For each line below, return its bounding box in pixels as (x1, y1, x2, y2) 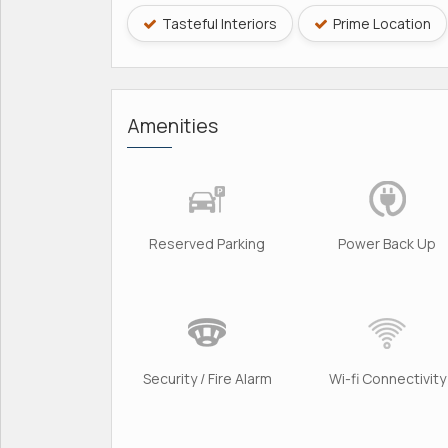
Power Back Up (338, 233, 436, 253)
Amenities (127, 111, 218, 139)
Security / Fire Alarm (142, 368, 272, 388)
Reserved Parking (149, 233, 265, 253)
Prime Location (330, 13, 431, 33)
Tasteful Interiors (159, 13, 277, 33)
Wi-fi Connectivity (328, 368, 446, 388)
